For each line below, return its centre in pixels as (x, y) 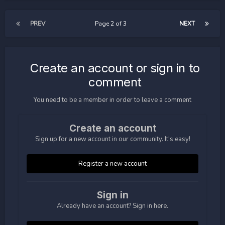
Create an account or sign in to (115, 68)
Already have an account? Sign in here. (113, 206)
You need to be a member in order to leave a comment (113, 100)
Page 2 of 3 (112, 23)
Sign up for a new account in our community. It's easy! (113, 139)
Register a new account (113, 163)
